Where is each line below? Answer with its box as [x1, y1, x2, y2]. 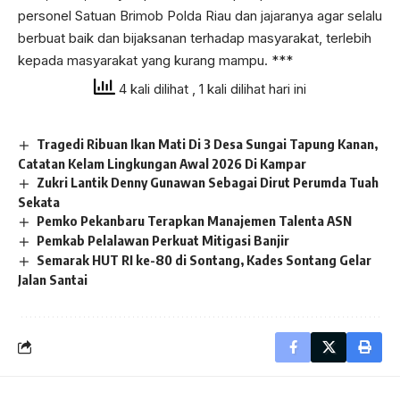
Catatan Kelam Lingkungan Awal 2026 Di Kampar [18, 155, 306, 172]
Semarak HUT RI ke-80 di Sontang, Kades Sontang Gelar [37, 251, 372, 268]
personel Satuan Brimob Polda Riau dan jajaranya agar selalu [18, 7, 382, 25]
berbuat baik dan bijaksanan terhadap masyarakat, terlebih [18, 29, 371, 47]
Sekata [18, 193, 60, 210]
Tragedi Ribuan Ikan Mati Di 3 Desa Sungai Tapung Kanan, [37, 136, 379, 153]
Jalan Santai [18, 271, 87, 287]
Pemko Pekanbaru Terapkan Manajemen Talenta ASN [37, 212, 353, 229]
